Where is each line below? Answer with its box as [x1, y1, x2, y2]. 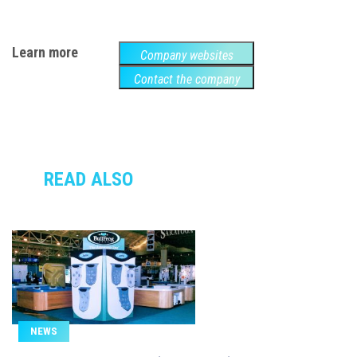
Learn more [12, 43, 78, 61]
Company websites [139, 47, 233, 63]
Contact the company [133, 71, 240, 87]
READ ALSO [44, 167, 133, 190]
